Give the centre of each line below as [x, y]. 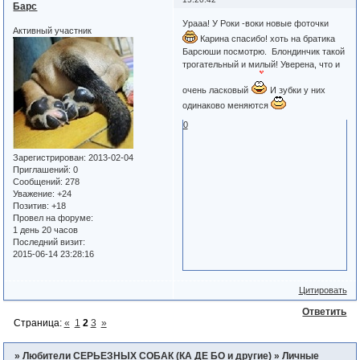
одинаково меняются [226, 106]
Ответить [325, 311]
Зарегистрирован [49, 157]
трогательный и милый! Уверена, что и [261, 65]
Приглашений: [42, 169]
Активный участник [53, 30]
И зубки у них [296, 90]
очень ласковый [216, 90]
